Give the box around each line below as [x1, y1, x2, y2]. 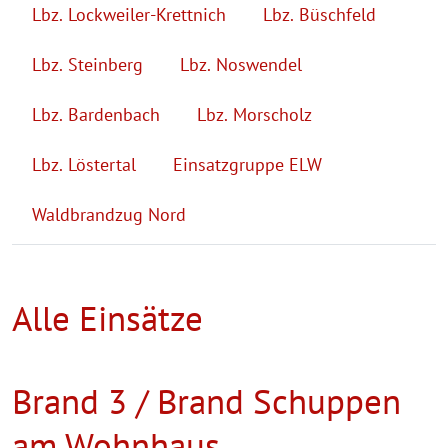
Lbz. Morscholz [197, 102, 312, 126]
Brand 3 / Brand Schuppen [12, 377, 401, 424]
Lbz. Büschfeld [263, 2, 376, 26]
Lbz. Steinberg [32, 52, 143, 76]
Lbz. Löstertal [32, 152, 136, 176]
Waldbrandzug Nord [32, 202, 186, 226]
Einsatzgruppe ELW [173, 152, 322, 176]
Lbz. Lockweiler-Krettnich [32, 2, 226, 26]
